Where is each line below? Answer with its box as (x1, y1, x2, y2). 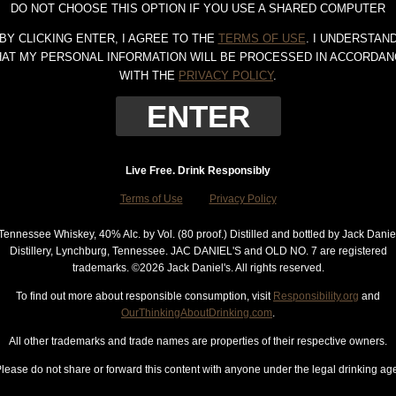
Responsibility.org (273, 290, 359, 302)
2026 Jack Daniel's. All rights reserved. (139, 262, 324, 274)
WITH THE (119, 69, 179, 82)
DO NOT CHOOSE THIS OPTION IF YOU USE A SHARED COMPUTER (11, 2, 385, 15)
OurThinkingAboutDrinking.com (121, 307, 272, 319)
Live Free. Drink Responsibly (126, 164, 270, 177)
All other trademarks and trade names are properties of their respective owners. (9, 335, 387, 347)
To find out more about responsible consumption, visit (16, 290, 273, 302)
